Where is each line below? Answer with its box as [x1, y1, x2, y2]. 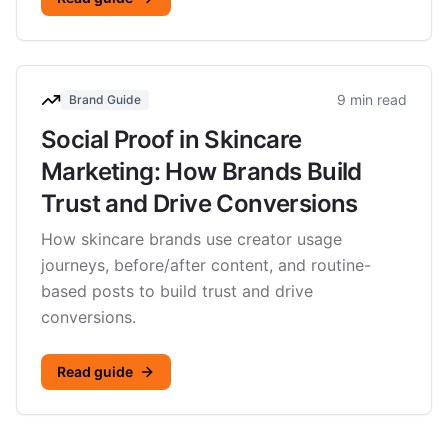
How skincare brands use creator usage [41, 229, 342, 249]
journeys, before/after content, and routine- [41, 255, 371, 275]
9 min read [337, 91, 407, 108]
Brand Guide [69, 92, 141, 107]
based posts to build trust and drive [41, 281, 313, 301]
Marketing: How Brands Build [41, 157, 362, 186]
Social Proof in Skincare [41, 125, 302, 154]
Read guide [57, 363, 133, 380]
